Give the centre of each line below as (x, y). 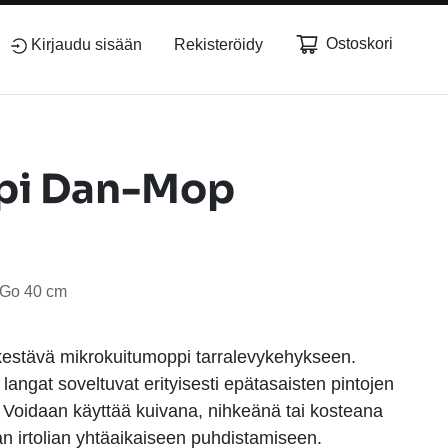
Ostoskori (359, 43)
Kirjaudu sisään (86, 44)
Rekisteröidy (218, 44)
